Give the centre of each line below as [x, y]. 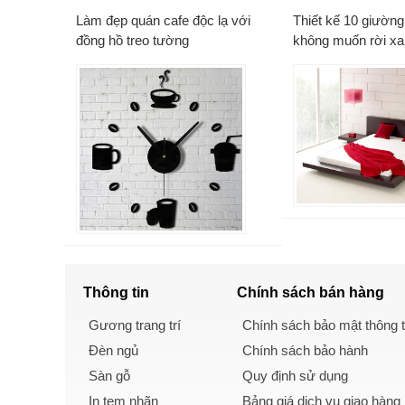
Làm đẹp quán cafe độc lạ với [163, 20]
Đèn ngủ [113, 350]
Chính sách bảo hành [305, 350]
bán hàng [352, 292]
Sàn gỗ [109, 375]
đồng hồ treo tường [132, 40]
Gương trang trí [135, 325]
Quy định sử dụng [295, 375]
